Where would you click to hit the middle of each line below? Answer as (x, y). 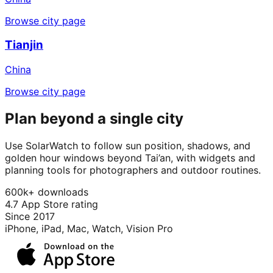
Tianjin (24, 45)
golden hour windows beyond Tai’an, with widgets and (130, 158)
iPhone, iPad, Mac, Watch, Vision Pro (89, 228)
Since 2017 (30, 216)
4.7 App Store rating (51, 204)
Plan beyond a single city (94, 118)
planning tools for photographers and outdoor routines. (133, 170)
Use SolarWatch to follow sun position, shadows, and (128, 145)
